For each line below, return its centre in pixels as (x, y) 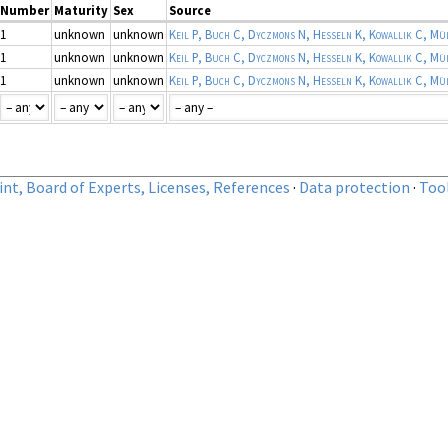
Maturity (81, 10)
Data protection (354, 187)
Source (190, 10)
